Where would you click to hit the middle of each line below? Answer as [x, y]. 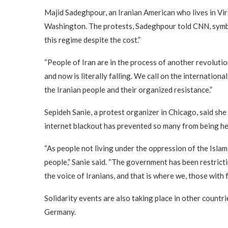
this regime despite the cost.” [92, 39]
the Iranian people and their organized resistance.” [128, 89]
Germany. [60, 211]
